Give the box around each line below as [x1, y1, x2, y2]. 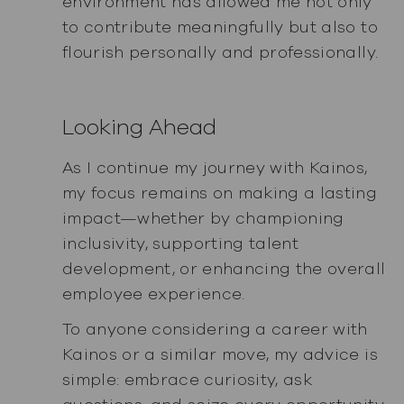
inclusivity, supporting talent [61, 233, 299, 255]
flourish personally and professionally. [61, 41, 379, 64]
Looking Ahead [61, 113, 216, 142]
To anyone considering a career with [61, 317, 368, 340]
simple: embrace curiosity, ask [61, 368, 313, 390]
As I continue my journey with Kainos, [61, 157, 368, 179]
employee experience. [61, 283, 245, 306]
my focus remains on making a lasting [61, 182, 378, 205]
